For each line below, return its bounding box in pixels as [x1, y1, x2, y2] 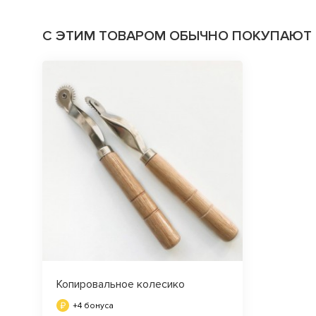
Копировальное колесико [56, 276, 185, 291]
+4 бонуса [73, 300, 114, 311]
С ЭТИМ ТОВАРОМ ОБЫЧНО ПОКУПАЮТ [42, 28, 312, 44]
